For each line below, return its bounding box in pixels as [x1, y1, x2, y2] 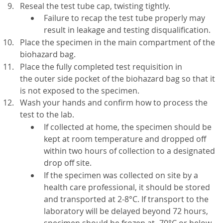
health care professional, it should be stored [44, 181, 210, 193]
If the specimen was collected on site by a [44, 169, 198, 181]
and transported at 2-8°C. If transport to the [44, 193, 209, 205]
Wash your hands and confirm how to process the [20, 97, 208, 109]
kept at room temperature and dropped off [44, 133, 206, 145]
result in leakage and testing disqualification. [44, 24, 211, 36]
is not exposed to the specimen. [20, 85, 139, 96]
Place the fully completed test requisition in [20, 61, 182, 72]
